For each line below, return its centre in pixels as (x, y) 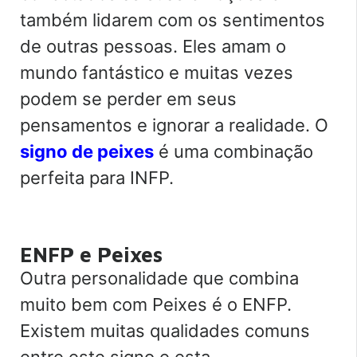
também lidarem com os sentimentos (173, 20)
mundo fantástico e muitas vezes (157, 73)
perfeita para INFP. (97, 178)
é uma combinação (233, 152)
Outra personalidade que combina (159, 279)
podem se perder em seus (128, 99)
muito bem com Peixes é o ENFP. (156, 305)
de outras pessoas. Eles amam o (153, 47)
